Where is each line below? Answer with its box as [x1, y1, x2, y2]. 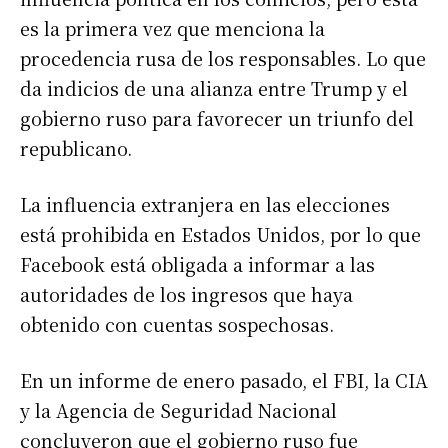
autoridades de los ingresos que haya [20, 281, 353, 308]
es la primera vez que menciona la [20, 15, 325, 42]
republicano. [20, 135, 132, 162]
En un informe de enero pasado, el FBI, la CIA [20, 367, 428, 394]
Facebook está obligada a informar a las [20, 251, 375, 278]
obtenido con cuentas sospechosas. [20, 311, 334, 338]
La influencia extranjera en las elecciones [20, 191, 390, 218]
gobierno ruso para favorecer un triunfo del [20, 105, 414, 132]
